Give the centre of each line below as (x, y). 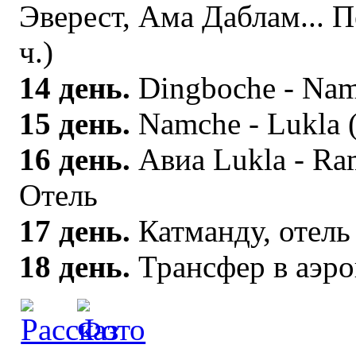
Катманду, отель (245, 230)
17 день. (79, 230)
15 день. (79, 123)
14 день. (79, 87)
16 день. (75, 159)
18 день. (75, 266)
